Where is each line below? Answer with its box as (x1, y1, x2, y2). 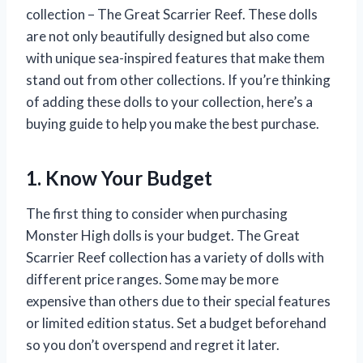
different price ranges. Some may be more (26, 270, 279, 288)
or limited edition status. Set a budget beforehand (26, 314, 327, 331)
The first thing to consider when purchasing (26, 204, 288, 222)
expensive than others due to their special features (26, 292, 331, 310)
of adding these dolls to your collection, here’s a (26, 92, 313, 110)
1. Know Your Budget (26, 165, 212, 190)
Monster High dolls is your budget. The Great (26, 226, 300, 244)
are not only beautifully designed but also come (26, 27, 310, 45)
